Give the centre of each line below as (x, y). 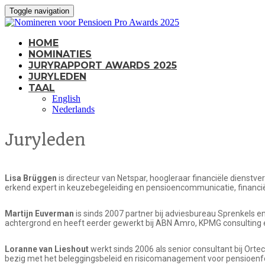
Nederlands (73, 109)
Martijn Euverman (40, 214)
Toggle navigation (39, 11)
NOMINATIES (60, 54)
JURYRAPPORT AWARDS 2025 (103, 65)
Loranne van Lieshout (48, 249)
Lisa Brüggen (31, 178)
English (66, 98)
